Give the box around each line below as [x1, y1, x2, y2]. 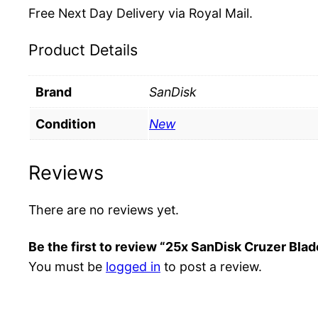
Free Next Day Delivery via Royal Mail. [28, 6, 253, 21]
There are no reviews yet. [28, 202, 179, 218]
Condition [35, 116, 96, 131]
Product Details [28, 40, 138, 59]
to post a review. [160, 259, 262, 275]
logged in [106, 259, 160, 275]
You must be [28, 259, 106, 275]
